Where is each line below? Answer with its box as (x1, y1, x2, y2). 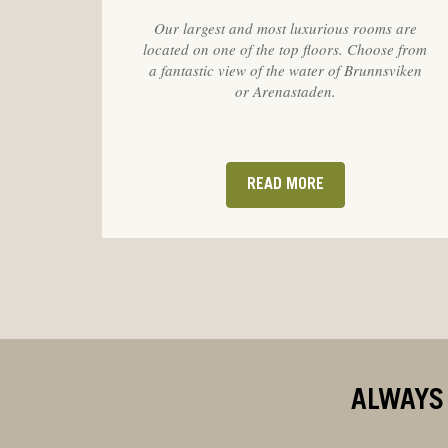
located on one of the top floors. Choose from (143, 38, 428, 59)
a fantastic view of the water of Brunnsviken (148, 59, 422, 80)
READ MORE (246, 177, 324, 193)
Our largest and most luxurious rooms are (153, 17, 417, 38)
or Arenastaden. (234, 80, 336, 101)
